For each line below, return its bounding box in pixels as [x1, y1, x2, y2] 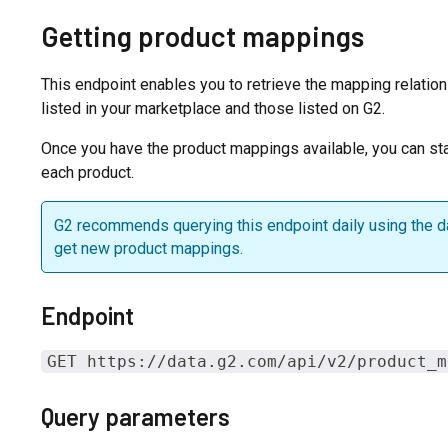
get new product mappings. [53, 238, 243, 258]
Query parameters [40, 401, 230, 431]
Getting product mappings [40, 18, 364, 53]
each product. [40, 162, 134, 182]
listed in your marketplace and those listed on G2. [40, 98, 385, 118]
